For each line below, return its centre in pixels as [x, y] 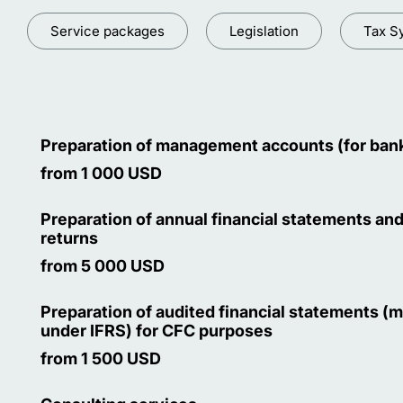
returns [69, 237]
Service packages [107, 31]
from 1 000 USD [101, 173]
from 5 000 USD [103, 265]
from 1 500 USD [101, 358]
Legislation [264, 31]
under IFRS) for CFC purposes [157, 330]
